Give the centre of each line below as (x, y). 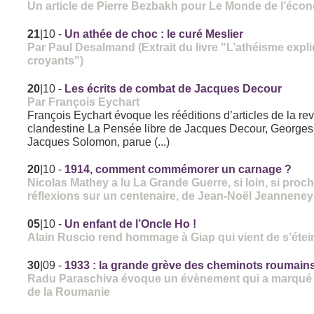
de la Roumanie (69, 292)
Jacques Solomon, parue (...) (99, 142)
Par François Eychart (84, 102)
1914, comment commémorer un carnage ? (178, 170)
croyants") (56, 61)
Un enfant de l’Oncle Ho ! (131, 224)
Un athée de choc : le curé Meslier (154, 34)
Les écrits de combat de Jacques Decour (173, 89)
